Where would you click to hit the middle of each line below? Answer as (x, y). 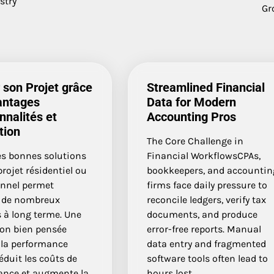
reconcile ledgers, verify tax (207, 199)
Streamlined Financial (206, 87)
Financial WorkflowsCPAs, (204, 155)
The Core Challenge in (195, 141)
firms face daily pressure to (207, 185)
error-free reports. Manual (204, 229)
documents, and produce (202, 214)
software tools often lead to (208, 258)
